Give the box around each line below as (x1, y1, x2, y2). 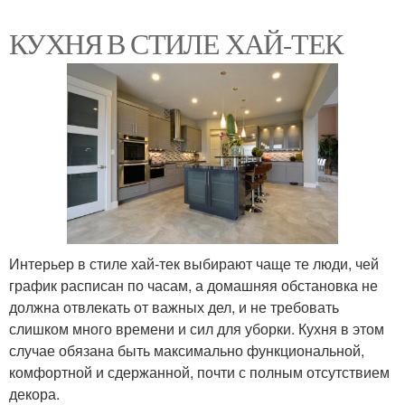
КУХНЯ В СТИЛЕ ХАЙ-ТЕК (9, 23, 343, 62)
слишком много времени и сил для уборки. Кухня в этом (9, 317, 384, 339)
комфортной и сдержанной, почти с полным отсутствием (9, 361, 390, 382)
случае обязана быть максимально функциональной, (9, 339, 364, 361)
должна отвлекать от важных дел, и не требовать (9, 296, 339, 317)
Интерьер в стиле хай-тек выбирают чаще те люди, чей (9, 252, 379, 274)
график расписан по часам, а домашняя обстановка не (9, 274, 378, 296)
